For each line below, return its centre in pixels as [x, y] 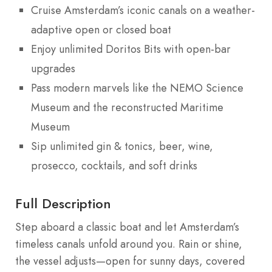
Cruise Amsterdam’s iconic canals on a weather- [143, 10]
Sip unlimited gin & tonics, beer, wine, [122, 146]
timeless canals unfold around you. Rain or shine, [129, 244]
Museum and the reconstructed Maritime [127, 107]
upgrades [53, 68]
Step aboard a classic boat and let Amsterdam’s [127, 227]
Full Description [63, 203]
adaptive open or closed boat [101, 29]
